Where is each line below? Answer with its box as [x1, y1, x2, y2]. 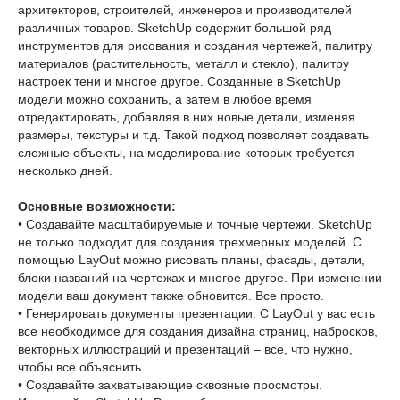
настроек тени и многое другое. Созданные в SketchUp [18, 74, 341, 88]
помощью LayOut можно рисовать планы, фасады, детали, [18, 253, 365, 267]
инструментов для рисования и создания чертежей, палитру [18, 38, 372, 53]
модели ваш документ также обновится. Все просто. [18, 288, 324, 303]
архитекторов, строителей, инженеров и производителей [18, 3, 352, 17]
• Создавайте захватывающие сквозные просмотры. [18, 378, 322, 392]
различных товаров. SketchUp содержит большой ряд [18, 21, 331, 35]
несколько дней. [18, 163, 112, 178]
